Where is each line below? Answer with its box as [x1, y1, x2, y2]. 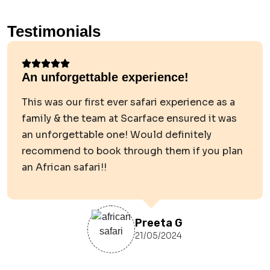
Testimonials [7, 22, 101, 40]
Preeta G [135, 216, 183, 230]
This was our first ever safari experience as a [22, 96, 235, 108]
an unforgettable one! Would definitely [22, 128, 212, 141]
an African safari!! [22, 161, 107, 174]
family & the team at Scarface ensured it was [22, 112, 237, 125]
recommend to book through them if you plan [22, 145, 243, 157]
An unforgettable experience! [22, 71, 189, 84]
